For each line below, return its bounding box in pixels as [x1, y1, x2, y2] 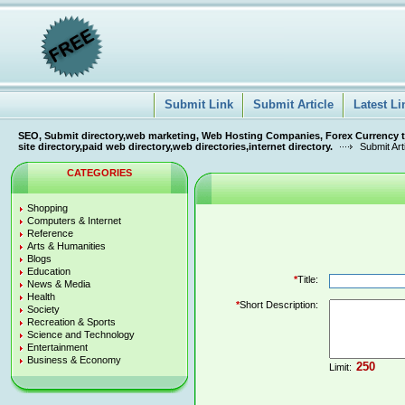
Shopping [27, 202, 68, 213]
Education [27, 266, 71, 277]
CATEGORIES [67, 167, 132, 178]
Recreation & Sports [27, 316, 116, 327]
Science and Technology [27, 329, 135, 340]
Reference [27, 228, 73, 239]
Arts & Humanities [27, 240, 106, 251]
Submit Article [253, 98, 334, 111]
